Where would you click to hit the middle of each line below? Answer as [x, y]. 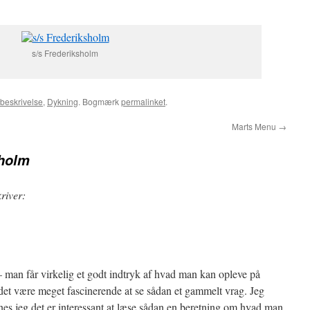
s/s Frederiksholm [65, 53]
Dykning [63, 101]
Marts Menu [255, 126]
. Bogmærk [100, 101]
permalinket [143, 101]
